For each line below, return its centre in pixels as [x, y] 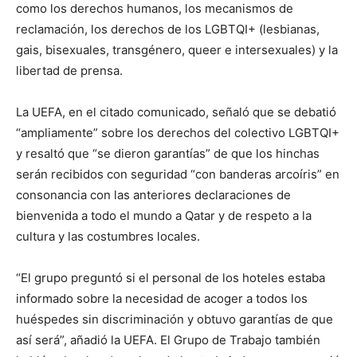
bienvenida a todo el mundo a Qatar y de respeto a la [164, 216]
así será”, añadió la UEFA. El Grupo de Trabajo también [168, 340]
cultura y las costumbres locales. [108, 237]
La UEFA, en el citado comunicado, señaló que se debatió [176, 112]
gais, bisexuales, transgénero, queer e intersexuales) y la [177, 50]
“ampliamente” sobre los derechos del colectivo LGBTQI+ [178, 133]
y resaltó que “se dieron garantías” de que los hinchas [168, 154]
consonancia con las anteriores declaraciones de [153, 195]
